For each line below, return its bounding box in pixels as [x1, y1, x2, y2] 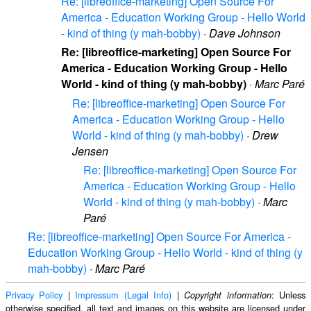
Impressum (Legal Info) [75, 287, 172, 301]
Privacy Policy [6, 287, 63, 301]
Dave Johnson [209, 25, 280, 42]
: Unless [271, 287, 306, 301]
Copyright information [184, 288, 271, 301]
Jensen [72, 142, 108, 159]
